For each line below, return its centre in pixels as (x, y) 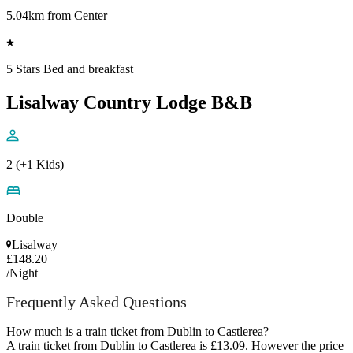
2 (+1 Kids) (35, 164)
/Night (22, 273)
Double (25, 217)
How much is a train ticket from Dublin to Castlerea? (137, 331)
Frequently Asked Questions (97, 302)
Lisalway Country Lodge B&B (129, 102)
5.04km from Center (57, 15)
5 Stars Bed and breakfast (70, 69)
